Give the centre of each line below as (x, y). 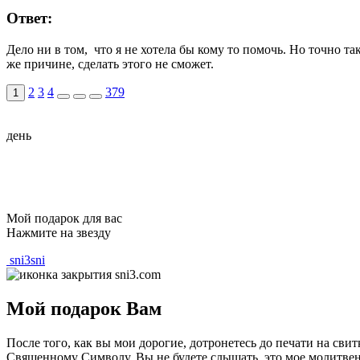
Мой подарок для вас (64, 218)
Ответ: (31, 18)
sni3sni (27, 260)
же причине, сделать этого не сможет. (110, 63)
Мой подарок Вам (84, 308)
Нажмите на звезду (59, 232)
